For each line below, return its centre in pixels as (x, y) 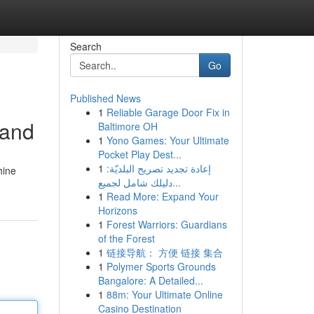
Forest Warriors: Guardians (166, 224)
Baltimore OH (128, 126)
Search (86, 46)
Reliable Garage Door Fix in (168, 112)
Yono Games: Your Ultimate (168, 140)
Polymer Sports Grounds (161, 266)
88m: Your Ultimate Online (164, 294)
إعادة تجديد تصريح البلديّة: (158, 168)
